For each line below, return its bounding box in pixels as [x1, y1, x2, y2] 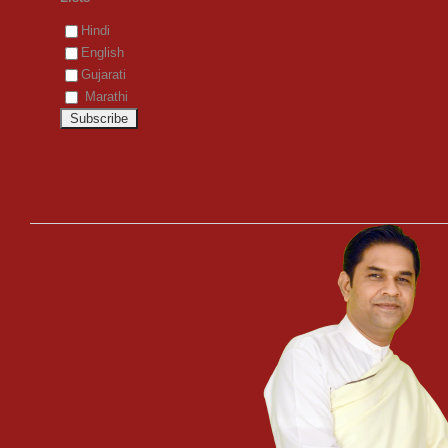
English [81, 44, 124, 60]
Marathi [81, 88, 128, 104]
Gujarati [81, 66, 126, 82]
